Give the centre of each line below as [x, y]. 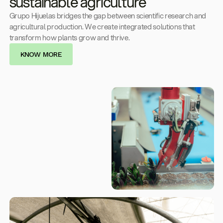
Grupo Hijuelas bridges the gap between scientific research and [108, 16]
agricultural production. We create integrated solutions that [102, 27]
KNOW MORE [41, 55]
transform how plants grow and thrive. [69, 38]
